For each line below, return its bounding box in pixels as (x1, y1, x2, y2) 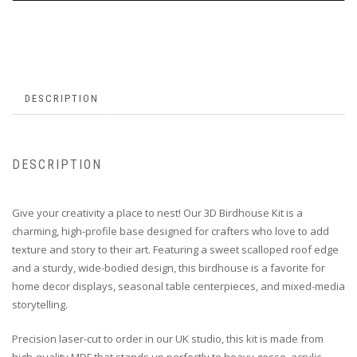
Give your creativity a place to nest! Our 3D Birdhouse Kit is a (12, 206, 303, 221)
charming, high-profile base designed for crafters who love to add (12, 224, 329, 239)
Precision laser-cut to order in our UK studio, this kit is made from (12, 331, 324, 347)
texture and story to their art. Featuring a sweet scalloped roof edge (12, 242, 339, 257)
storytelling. (12, 297, 68, 312)
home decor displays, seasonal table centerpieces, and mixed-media (12, 279, 345, 294)
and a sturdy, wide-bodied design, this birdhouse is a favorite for (12, 261, 325, 276)
